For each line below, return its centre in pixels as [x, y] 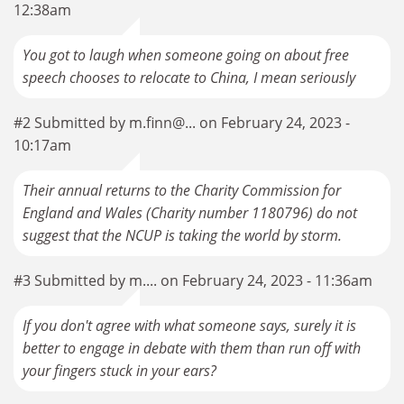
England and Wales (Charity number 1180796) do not [190, 213]
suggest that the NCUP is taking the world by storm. [182, 236]
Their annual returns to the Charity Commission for [182, 191]
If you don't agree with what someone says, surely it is [189, 326]
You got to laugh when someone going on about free [186, 55]
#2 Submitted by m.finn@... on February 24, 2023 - [182, 123]
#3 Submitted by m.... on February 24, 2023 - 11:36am [193, 281]
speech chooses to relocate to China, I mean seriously [189, 78]
